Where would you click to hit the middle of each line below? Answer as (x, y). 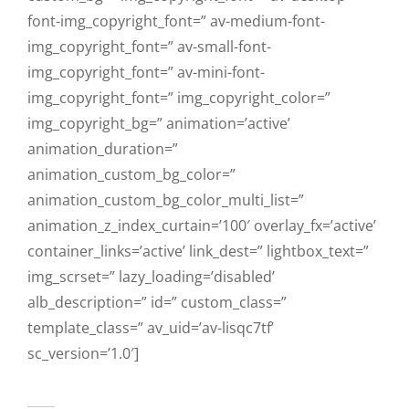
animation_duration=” (103, 148)
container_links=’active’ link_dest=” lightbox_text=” (198, 251)
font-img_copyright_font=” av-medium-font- (176, 21)
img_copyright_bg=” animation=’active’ (159, 123)
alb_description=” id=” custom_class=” (157, 302)
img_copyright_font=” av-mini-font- (146, 72)
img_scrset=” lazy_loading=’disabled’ (151, 276)
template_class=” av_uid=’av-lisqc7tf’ (151, 327)
